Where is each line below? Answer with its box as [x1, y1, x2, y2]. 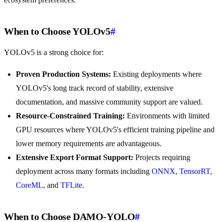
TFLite [60, 181, 82, 190]
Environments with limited [125, 111, 210, 120]
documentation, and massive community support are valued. [16, 98, 203, 107]
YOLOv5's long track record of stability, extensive [16, 84, 173, 93]
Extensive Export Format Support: [16, 153, 133, 162]
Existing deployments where [111, 70, 202, 79]
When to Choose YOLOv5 [4, 26, 111, 37]
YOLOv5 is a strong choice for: [4, 48, 104, 57]
